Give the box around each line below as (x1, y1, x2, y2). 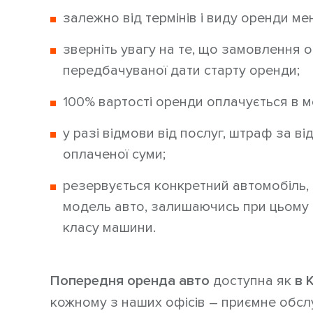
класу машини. (63, 219, 156, 237)
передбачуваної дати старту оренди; (63, 62, 300, 80)
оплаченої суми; (63, 146, 166, 163)
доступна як (210, 272, 295, 290)
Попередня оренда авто (50, 272, 210, 290)
